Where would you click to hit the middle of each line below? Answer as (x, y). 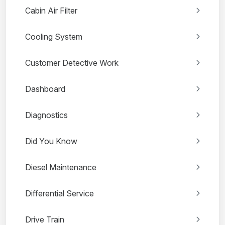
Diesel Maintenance (61, 167)
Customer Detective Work (72, 63)
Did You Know (51, 141)
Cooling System (54, 37)
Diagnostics (46, 115)
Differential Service (60, 194)
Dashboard (45, 89)
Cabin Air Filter (51, 11)
